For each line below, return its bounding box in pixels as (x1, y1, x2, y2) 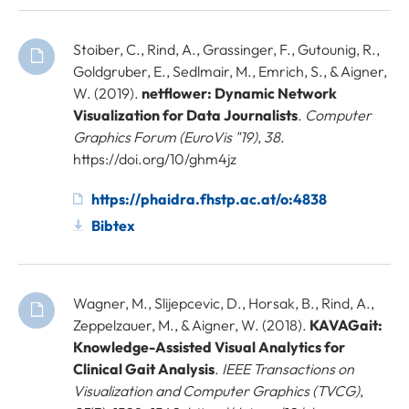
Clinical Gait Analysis (73, 359, 215, 378)
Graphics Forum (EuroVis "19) (73, 127, 257, 146)
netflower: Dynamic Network (142, 83, 337, 102)
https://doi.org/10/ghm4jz (73, 149, 236, 168)
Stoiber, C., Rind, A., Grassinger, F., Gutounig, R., (73, 39, 380, 58)
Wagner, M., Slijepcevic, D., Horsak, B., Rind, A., (73, 293, 374, 312)
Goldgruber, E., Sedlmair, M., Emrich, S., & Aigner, (73, 61, 387, 80)
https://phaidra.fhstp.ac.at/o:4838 (91, 189, 327, 208)
